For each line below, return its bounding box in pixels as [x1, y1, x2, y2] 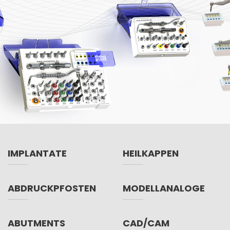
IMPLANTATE [8, 147, 67, 160]
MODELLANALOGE [123, 182, 205, 195]
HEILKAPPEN [123, 147, 179, 160]
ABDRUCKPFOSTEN [8, 182, 96, 195]
